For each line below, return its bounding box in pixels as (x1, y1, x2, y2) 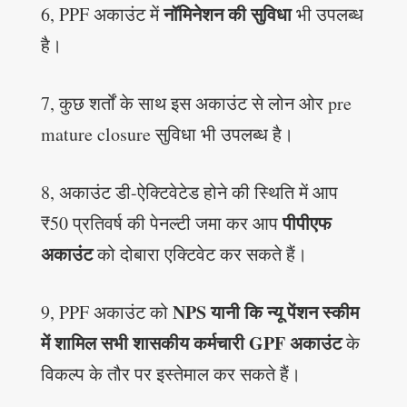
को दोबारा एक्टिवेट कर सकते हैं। (92, 242, 307, 267)
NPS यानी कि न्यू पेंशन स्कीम (167, 299, 359, 326)
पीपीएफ (282, 210, 332, 237)
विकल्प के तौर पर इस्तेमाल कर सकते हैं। (40, 362, 301, 387)
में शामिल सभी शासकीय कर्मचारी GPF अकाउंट (40, 330, 342, 357)
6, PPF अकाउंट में (40, 2, 164, 27)
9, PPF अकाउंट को (40, 300, 168, 325)
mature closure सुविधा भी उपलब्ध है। (40, 122, 293, 147)
